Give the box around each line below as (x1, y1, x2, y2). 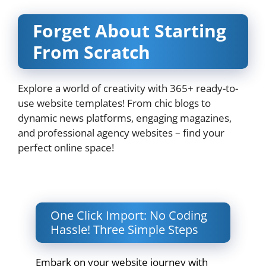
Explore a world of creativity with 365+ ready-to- (18, 81, 238, 95)
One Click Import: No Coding (50, 207, 207, 224)
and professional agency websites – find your (18, 125, 224, 140)
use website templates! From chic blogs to (18, 96, 211, 110)
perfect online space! (18, 140, 114, 154)
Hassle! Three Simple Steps (50, 221, 198, 238)
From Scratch (33, 39, 150, 64)
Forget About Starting (33, 18, 226, 43)
